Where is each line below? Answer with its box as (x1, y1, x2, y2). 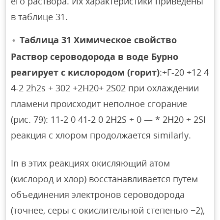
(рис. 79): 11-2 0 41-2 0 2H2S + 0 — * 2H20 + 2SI (11, 113, 206, 125)
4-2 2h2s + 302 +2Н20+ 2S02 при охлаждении (11, 82, 199, 94)
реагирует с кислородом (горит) (11, 66, 160, 78)
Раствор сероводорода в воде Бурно (11, 50, 179, 62)
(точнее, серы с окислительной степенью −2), (11, 204, 205, 216)
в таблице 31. (11, 10, 68, 23)
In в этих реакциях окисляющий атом (11, 157, 170, 169)
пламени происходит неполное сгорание (11, 97, 188, 110)
